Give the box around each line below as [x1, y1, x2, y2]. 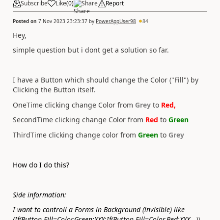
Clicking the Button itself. [13, 85, 96, 94]
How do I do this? [13, 160, 69, 169]
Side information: [13, 190, 66, 199]
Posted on [13, 17, 38, 25]
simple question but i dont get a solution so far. [13, 45, 169, 55]
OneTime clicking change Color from [13, 100, 135, 110]
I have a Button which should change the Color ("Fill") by [13, 75, 198, 84]
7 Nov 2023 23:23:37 [38, 17, 87, 25]
